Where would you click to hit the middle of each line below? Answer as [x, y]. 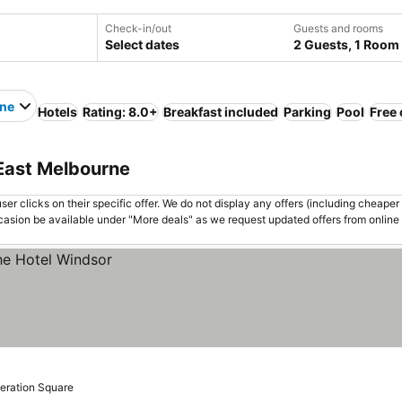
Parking [307, 112]
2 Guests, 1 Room [346, 44]
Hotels [57, 112]
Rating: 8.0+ [120, 112]
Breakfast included [221, 112]
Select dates [142, 44]
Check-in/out [138, 28]
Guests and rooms [338, 28]
